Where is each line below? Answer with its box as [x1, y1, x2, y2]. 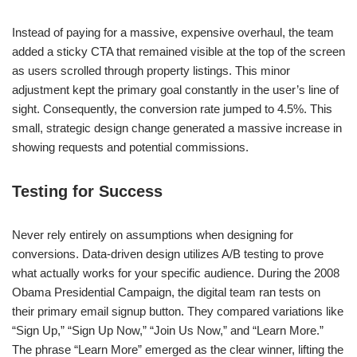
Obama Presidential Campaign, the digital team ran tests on [12, 285, 320, 299]
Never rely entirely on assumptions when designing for [12, 228, 293, 241]
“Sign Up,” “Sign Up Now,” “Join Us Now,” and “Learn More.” [12, 324, 324, 337]
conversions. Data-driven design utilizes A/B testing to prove [12, 247, 324, 261]
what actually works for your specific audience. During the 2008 [12, 266, 339, 280]
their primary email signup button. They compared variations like [12, 304, 343, 318]
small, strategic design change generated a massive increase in [12, 121, 342, 135]
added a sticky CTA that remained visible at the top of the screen [12, 45, 345, 58]
